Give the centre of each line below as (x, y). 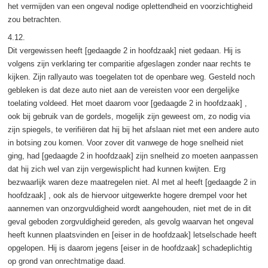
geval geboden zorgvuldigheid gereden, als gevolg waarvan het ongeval (130, 221)
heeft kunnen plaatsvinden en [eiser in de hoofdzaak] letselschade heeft (132, 234)
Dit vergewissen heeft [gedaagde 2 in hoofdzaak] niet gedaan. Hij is (124, 50)
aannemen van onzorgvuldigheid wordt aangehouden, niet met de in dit (129, 208)
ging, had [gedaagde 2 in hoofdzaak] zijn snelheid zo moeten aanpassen (133, 156)
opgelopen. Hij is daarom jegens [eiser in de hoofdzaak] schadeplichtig (130, 248)
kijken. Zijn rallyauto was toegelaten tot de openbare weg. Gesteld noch (131, 77)
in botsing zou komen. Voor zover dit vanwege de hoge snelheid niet (125, 142)
